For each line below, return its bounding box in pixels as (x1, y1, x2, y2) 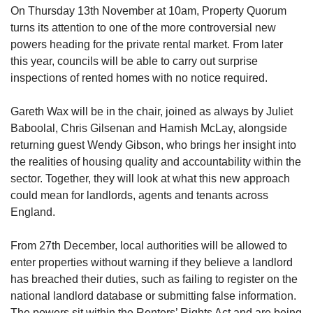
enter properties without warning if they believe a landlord (10, 256, 293, 268)
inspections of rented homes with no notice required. (10, 72, 268, 84)
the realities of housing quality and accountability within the (10, 156, 301, 168)
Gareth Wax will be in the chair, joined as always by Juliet (10, 105, 293, 117)
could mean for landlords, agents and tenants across (10, 189, 268, 201)
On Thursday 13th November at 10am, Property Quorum (10, 5, 286, 17)
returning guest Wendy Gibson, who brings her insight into (10, 139, 296, 151)
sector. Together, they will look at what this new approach (10, 173, 290, 184)
